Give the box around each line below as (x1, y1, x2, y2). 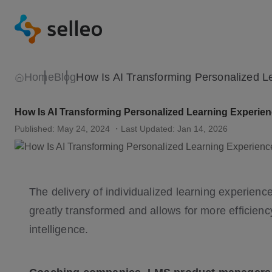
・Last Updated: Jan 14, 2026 (112, 124, 228, 134)
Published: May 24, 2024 (15, 124, 110, 134)
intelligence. (29, 223, 89, 236)
